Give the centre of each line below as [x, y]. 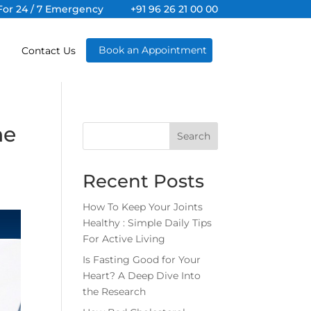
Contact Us [48, 50]
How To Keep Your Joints [143, 207]
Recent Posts [144, 181]
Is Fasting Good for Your [142, 260]
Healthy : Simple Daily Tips [148, 223]
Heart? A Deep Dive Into [142, 276]
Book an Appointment [152, 50]
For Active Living [124, 239]
